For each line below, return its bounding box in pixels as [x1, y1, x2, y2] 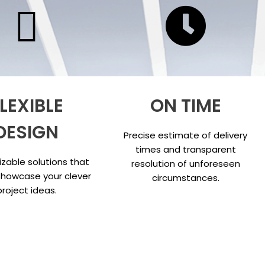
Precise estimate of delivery [124, 129, 248, 142]
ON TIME [150, 93, 221, 119]
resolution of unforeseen [131, 157, 240, 170]
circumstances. [151, 172, 219, 185]
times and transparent [135, 143, 236, 156]
